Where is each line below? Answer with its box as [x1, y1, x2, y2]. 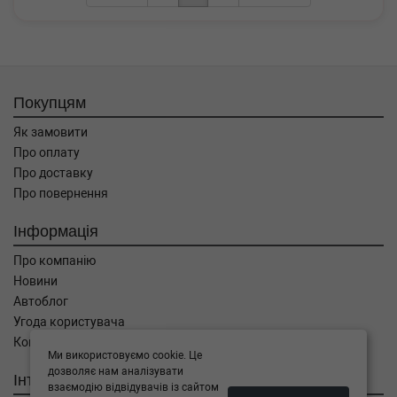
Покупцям [13, 92, 86, 112]
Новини [13, 274, 58, 288]
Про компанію [13, 253, 96, 268]
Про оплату [13, 145, 80, 160]
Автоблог [13, 294, 68, 308]
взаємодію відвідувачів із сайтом [47, 380, 219, 393]
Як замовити [13, 125, 88, 139]
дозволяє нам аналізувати [47, 364, 183, 378]
